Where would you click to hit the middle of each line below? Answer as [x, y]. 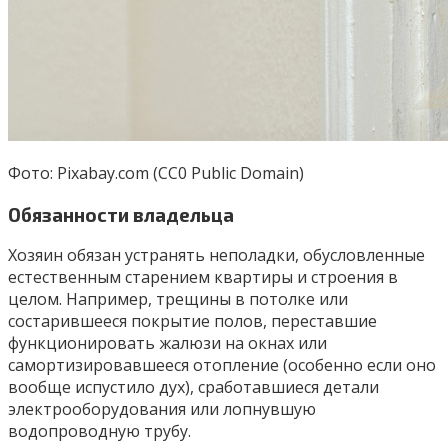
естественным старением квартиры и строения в [203, 277]
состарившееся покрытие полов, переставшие [192, 321]
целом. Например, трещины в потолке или [178, 299]
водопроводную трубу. [99, 431]
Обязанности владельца [121, 214]
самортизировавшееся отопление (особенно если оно [222, 365]
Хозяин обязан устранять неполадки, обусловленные [216, 255]
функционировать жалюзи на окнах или [167, 343]
